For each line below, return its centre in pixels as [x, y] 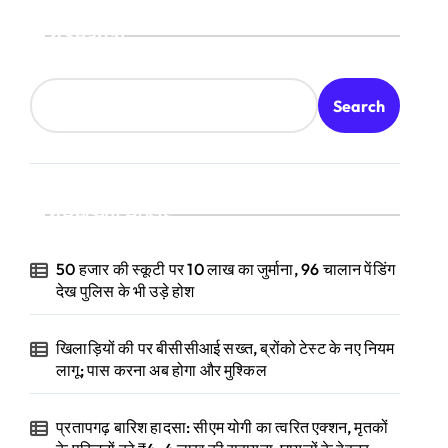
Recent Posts [117, 215]
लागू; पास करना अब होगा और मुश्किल [161, 370]
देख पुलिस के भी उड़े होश [125, 291]
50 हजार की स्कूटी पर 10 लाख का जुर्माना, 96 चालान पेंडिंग [226, 269]
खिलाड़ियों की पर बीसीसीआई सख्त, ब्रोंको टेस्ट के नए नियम [225, 348]
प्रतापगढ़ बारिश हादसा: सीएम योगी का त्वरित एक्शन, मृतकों [222, 427]
